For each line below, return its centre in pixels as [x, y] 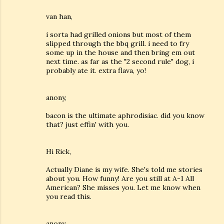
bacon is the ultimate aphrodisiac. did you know [125, 115]
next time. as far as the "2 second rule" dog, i [120, 61]
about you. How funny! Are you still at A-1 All [120, 178]
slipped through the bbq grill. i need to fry [117, 43]
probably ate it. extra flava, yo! [96, 70]
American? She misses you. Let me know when [123, 187]
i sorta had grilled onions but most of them [118, 34]
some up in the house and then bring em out [120, 52]
